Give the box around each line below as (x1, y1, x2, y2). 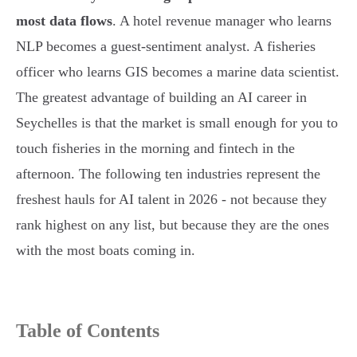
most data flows (16, 13, 112, 29)
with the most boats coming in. (16, 242, 195, 259)
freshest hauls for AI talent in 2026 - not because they (16, 191, 327, 208)
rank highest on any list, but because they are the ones (16, 217, 329, 233)
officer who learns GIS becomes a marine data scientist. (16, 64, 339, 80)
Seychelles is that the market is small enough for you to (16, 115, 338, 131)
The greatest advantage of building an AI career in (16, 89, 307, 106)
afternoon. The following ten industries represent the (16, 166, 320, 182)
